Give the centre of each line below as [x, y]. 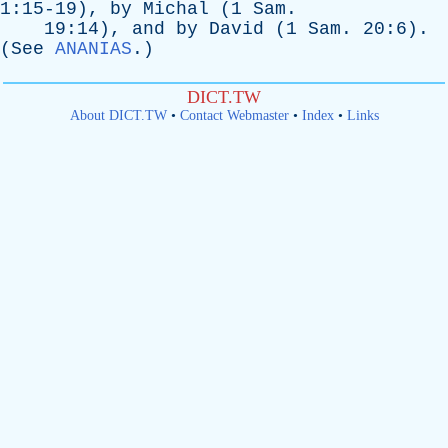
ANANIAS [93, 49]
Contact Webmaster [234, 115]
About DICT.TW [118, 115]
